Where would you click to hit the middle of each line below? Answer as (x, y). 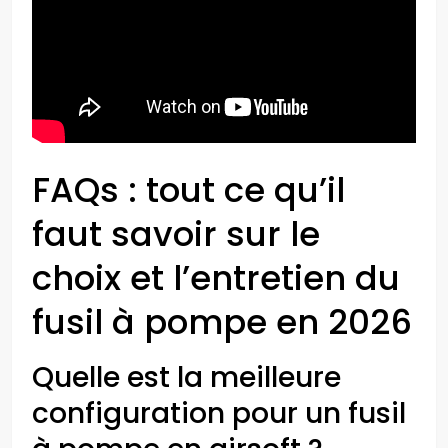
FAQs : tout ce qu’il (188, 190)
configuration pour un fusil (219, 413)
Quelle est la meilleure (186, 377)
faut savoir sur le (176, 234)
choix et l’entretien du (216, 278)
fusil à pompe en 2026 (222, 322)
